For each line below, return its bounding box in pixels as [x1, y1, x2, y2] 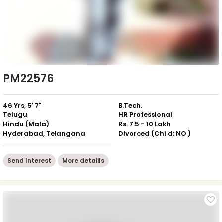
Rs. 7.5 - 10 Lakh [118, 119, 171, 129]
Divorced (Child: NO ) [118, 128, 191, 138]
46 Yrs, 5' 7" [3, 100, 41, 110]
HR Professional [118, 110, 172, 119]
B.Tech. [118, 100, 142, 110]
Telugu [3, 110, 27, 119]
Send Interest [7, 156, 51, 165]
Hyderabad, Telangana [3, 128, 85, 138]
